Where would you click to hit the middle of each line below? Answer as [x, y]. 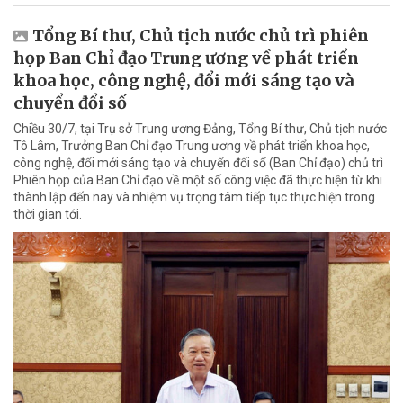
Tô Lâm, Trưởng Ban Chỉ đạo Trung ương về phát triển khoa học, [192, 145]
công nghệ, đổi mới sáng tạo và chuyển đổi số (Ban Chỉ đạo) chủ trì [198, 162]
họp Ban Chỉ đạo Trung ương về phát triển [186, 58]
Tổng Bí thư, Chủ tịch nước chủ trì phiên [201, 35]
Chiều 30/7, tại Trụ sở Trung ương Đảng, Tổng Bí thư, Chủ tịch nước [200, 128]
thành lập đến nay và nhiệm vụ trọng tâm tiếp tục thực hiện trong [194, 197]
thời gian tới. [48, 214]
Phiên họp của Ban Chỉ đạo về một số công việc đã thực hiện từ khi [198, 179]
